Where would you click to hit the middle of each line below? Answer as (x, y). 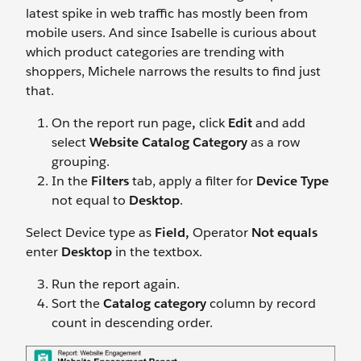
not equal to (90, 200)
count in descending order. (132, 322)
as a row (274, 142)
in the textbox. (157, 251)
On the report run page (122, 122)
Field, (174, 232)
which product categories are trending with (155, 52)
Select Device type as (90, 232)
